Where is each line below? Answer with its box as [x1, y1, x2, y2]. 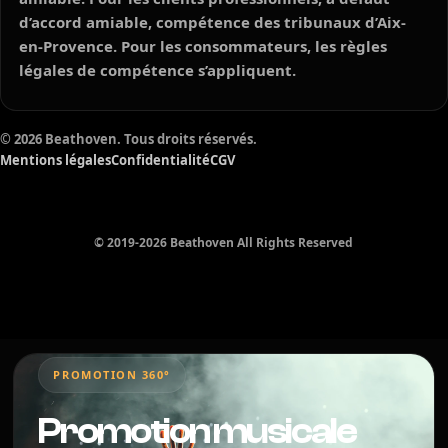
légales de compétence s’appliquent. [19, 60, 296, 80]
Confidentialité [111, 151, 210, 169]
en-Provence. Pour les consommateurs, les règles [19, 36, 387, 56]
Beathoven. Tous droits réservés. [42, 130, 257, 148]
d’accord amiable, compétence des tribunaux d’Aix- [19, 12, 406, 32]
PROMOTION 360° [53, 367, 171, 382]
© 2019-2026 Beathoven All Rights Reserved [94, 234, 354, 251]
